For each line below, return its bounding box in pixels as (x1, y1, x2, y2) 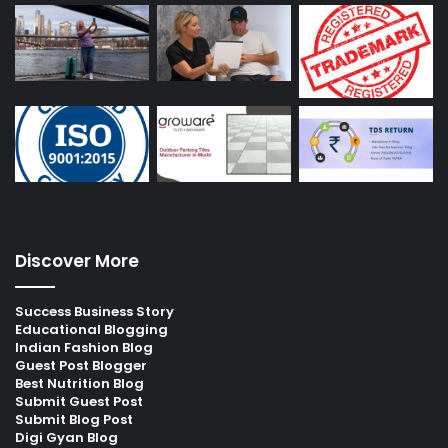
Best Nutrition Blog (15, 373, 144, 393)
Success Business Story (15, 301, 174, 321)
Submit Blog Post (15, 409, 133, 429)
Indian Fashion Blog (15, 337, 153, 357)
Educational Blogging (15, 319, 168, 339)
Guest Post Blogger (15, 355, 147, 375)
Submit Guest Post (15, 391, 143, 411)
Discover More (15, 248, 139, 273)
